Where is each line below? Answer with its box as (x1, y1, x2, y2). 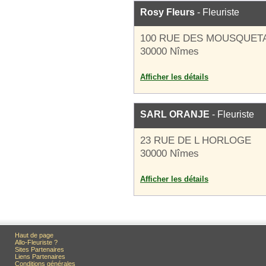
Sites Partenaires (15, 246, 64, 253)
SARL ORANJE (140, 109, 210, 119)
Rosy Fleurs (140, 7, 195, 17)
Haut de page (15, 232, 53, 239)
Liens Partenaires (15, 253, 65, 260)
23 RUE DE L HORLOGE (140, 135, 251, 146)
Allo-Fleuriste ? (15, 239, 58, 246)
